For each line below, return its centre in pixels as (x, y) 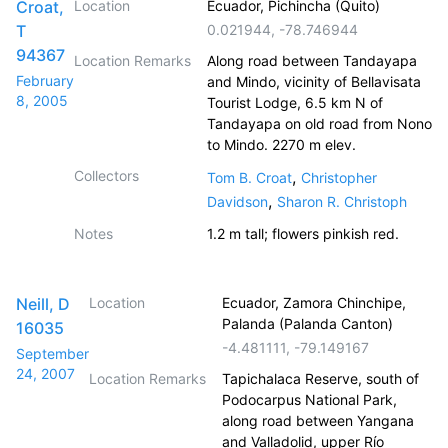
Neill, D (43, 304)
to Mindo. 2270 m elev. (281, 144)
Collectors (106, 175)
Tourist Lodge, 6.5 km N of (295, 102)
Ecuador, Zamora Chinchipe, (314, 302)
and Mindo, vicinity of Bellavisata (314, 81)
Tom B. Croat (249, 177)
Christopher (339, 177)
